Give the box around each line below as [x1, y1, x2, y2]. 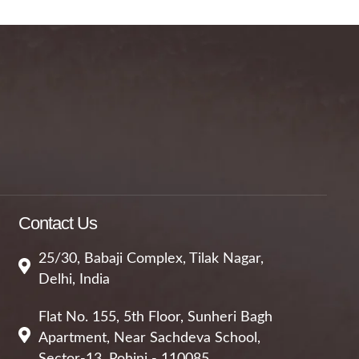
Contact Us [18, 213, 97, 233]
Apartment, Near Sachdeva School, [38, 331, 260, 345]
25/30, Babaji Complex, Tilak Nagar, [38, 252, 264, 266]
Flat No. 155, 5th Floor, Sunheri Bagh [38, 310, 272, 325]
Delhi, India [38, 272, 110, 287]
